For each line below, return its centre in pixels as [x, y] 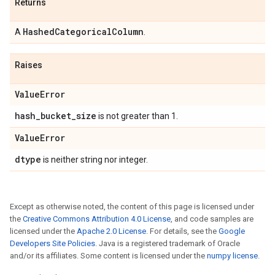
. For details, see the [182, 231]
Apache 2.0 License [111, 231]
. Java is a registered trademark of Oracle [168, 243]
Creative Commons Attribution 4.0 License [97, 219]
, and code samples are [212, 219]
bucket [56, 116]
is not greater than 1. [137, 116]
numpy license [232, 256]
